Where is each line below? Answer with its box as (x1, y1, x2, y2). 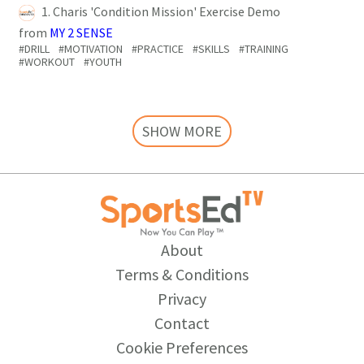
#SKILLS (193, 41, 230, 57)
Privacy (158, 288, 206, 309)
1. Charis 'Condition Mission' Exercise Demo (41, 3, 280, 20)
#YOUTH (84, 54, 122, 70)
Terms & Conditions (115, 263, 249, 284)
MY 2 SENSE (50, 24, 113, 41)
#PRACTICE (132, 41, 184, 57)
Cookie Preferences (116, 336, 248, 357)
